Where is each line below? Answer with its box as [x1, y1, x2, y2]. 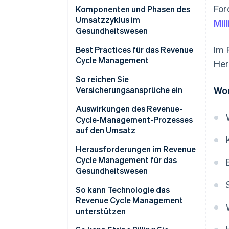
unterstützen [76, 205, 126, 217]
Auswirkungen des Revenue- [76, 103, 182, 114]
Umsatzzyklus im [76, 14, 140, 26]
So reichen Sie [76, 74, 129, 85]
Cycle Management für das [76, 154, 177, 166]
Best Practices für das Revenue [76, 44, 193, 55]
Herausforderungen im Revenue [76, 144, 196, 155]
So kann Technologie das [76, 184, 170, 195]
